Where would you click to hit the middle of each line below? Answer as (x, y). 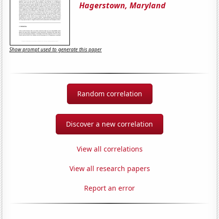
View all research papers (109, 168)
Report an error (109, 188)
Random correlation (109, 93)
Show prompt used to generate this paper (56, 50)
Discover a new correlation (109, 124)
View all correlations (109, 149)
